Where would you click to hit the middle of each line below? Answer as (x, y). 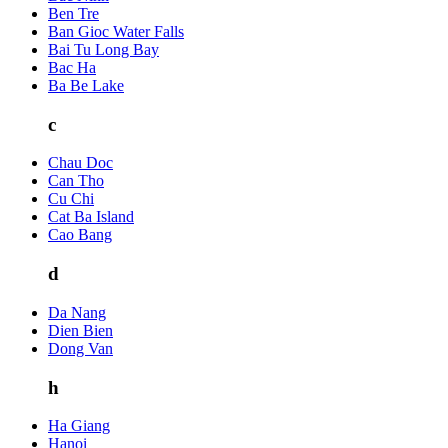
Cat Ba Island (91, 217)
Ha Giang (79, 426)
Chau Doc (80, 163)
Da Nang (77, 312)
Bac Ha (72, 67)
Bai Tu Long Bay (103, 49)
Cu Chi (71, 199)
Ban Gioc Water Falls (116, 31)
